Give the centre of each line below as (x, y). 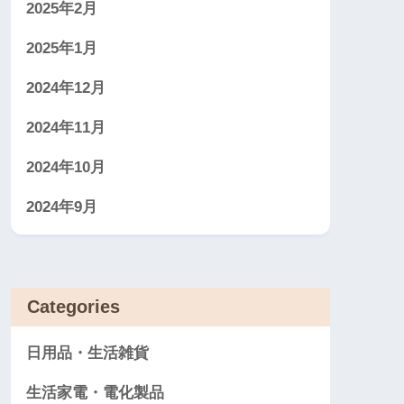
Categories (73, 306)
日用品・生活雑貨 (87, 353)
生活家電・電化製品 (95, 392)
